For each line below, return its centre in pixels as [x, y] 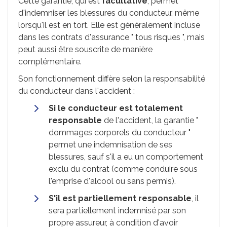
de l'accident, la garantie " [150, 120]
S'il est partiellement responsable [120, 198]
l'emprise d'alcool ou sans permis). [112, 181]
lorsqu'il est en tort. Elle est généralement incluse [109, 25]
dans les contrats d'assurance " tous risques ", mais [111, 37]
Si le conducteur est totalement [116, 108]
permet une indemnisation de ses [110, 145]
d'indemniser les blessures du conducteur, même [109, 13]
